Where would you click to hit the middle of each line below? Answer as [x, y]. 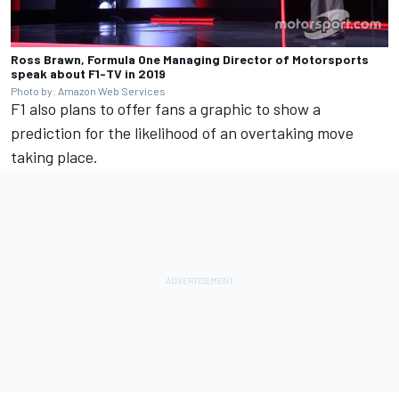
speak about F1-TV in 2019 [88, 74]
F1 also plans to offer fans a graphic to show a [166, 109]
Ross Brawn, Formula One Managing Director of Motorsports [190, 60]
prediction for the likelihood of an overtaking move [182, 133]
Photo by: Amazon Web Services [88, 91]
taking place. [54, 157]
